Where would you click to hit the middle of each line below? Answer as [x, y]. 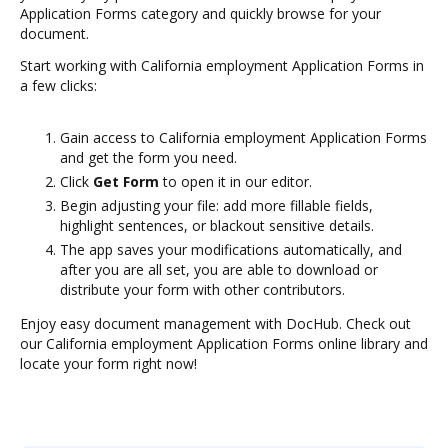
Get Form [126, 181]
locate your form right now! [108, 363]
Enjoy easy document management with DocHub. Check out [215, 323]
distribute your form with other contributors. [202, 289]
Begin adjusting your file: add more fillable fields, [216, 205]
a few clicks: [58, 85]
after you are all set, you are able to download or [219, 269]
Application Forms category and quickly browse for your [200, 13]
